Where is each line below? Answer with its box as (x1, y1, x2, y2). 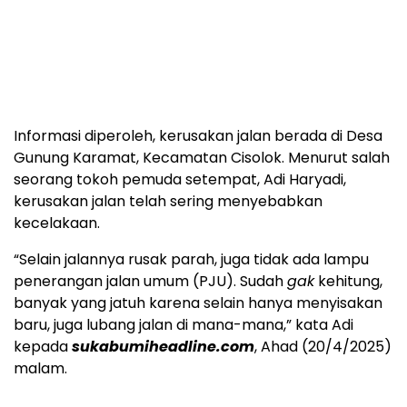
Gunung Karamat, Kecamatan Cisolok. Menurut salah (14, 146, 390, 168)
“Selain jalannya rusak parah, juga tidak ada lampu (14, 248, 369, 270)
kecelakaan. (14, 212, 100, 233)
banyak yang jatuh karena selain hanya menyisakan (14, 292, 382, 313)
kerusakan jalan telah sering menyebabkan (14, 190, 323, 212)
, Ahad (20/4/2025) (254, 335, 392, 357)
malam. (14, 357, 67, 379)
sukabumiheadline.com (72, 335, 254, 357)
